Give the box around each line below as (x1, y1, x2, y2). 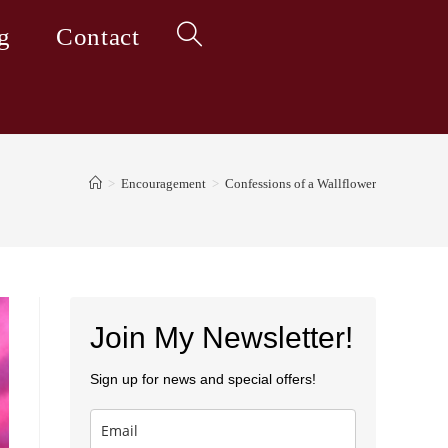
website (177, 103, 220, 118)
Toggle (177, 29, 217, 44)
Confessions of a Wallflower (225, 176, 376, 191)
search (177, 177, 213, 192)
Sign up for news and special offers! (90, 371, 316, 387)
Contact (56, 23, 140, 50)
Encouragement (121, 176, 206, 191)
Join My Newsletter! (90, 321, 353, 354)
